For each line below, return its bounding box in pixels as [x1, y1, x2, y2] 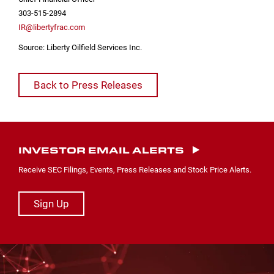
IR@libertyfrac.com [18, 21, 85, 32]
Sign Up [34, 196, 69, 210]
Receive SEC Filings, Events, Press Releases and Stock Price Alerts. [18, 164, 251, 175]
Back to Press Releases [34, 78, 143, 92]
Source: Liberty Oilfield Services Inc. [18, 42, 142, 53]
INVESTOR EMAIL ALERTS [18, 143, 184, 156]
